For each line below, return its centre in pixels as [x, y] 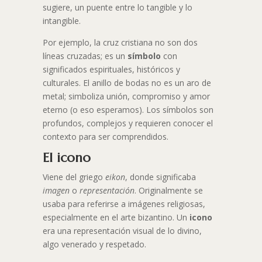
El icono [66, 158]
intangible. [61, 21]
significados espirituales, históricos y [111, 70]
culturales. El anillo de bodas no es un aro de [127, 83]
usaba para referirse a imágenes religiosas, [124, 204]
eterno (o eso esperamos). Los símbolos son [128, 110]
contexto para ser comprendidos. [105, 137]
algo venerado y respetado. [94, 244]
